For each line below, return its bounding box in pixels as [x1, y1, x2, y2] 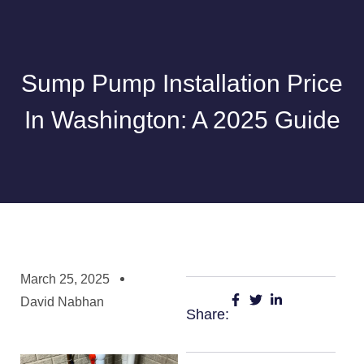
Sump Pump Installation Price [21, 70, 343, 97]
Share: [185, 306, 229, 323]
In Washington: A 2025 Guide [24, 106, 340, 133]
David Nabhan [20, 295, 104, 309]
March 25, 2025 [20, 272, 110, 286]
